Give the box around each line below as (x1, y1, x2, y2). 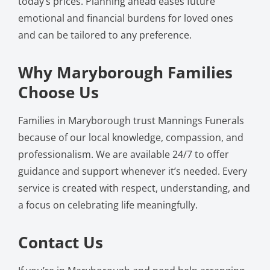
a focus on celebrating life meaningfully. (17, 198, 198, 212)
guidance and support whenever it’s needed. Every (17, 164, 247, 178)
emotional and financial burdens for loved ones (17, 11, 233, 25)
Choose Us (17, 81, 99, 103)
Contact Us (17, 231, 103, 253)
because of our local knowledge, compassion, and (17, 130, 243, 144)
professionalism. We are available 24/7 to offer (17, 147, 229, 161)
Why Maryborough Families (17, 61, 233, 83)
